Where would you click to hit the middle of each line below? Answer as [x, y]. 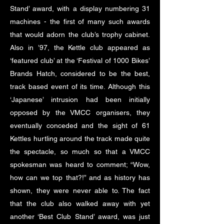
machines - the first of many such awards [80, 21]
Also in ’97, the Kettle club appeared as [80, 47]
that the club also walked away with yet [80, 203]
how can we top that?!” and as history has [80, 177]
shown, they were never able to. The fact [80, 190]
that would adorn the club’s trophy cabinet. [80, 34]
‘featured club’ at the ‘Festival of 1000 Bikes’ [80, 60]
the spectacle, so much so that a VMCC [80, 151]
